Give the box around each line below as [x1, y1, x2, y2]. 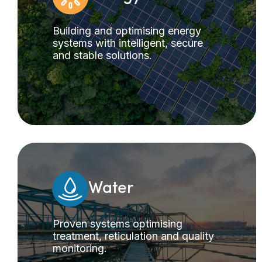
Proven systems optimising [53, 217, 182, 230]
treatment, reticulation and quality [53, 229, 214, 242]
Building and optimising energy [53, 24, 201, 37]
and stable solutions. [53, 49, 152, 61]
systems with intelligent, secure [53, 36, 203, 49]
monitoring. [53, 242, 107, 254]
